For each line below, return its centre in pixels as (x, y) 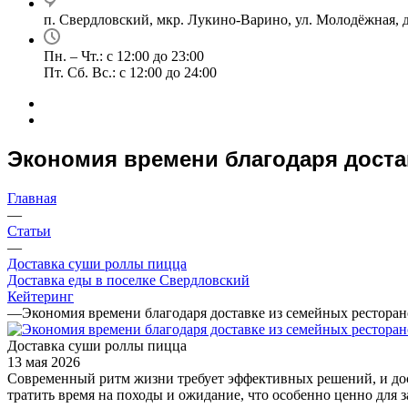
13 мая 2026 (44, 362)
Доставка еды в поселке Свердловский (128, 280)
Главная (32, 198)
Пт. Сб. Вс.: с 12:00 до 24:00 (130, 72)
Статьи (29, 230)
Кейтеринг (41, 296)
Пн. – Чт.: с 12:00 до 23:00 (124, 56)
